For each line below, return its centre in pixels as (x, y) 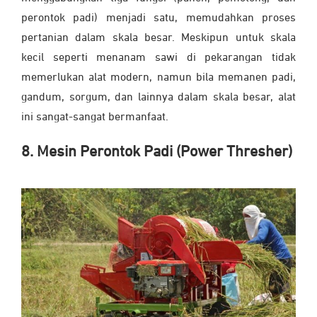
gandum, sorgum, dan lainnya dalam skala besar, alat (158, 98)
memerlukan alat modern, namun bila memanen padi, (158, 78)
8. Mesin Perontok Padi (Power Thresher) (157, 152)
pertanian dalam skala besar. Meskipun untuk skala (158, 39)
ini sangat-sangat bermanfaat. (95, 118)
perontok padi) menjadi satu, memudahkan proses (158, 19)
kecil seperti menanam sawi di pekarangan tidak (158, 58)
